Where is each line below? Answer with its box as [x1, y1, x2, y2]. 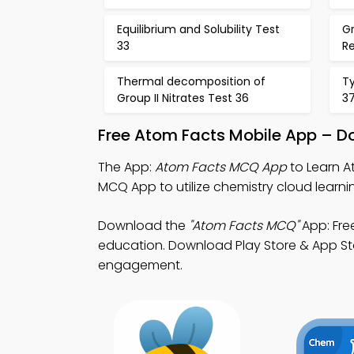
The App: [98, 158, 155, 177]
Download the [98, 217, 189, 235]
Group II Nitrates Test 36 [117, 90, 249, 107]
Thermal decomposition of [117, 73, 265, 90]
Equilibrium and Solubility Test [117, 21, 280, 38]
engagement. [98, 256, 183, 275]
